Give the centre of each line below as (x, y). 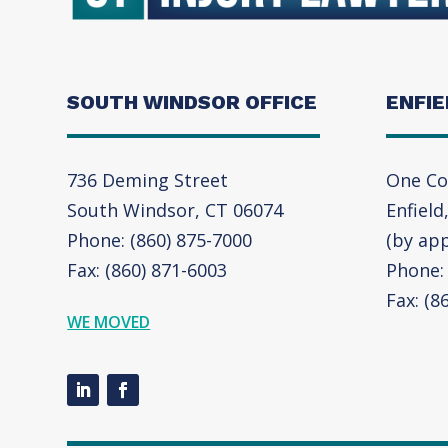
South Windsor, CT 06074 (175, 210)
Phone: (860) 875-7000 (160, 240)
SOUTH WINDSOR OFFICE (192, 102)
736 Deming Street (148, 180)
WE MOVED (109, 322)
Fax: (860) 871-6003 (147, 270)
